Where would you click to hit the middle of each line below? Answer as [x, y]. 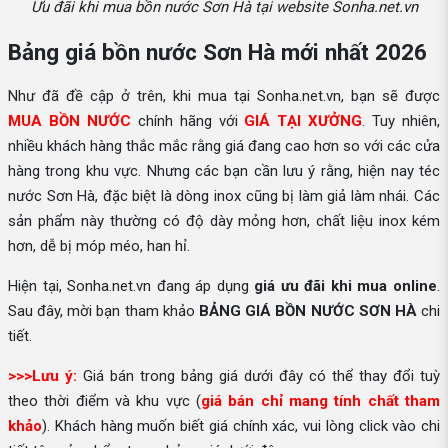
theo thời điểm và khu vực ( [104, 401]
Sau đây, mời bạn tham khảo [103, 311]
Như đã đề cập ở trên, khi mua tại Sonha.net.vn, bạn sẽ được [224, 96]
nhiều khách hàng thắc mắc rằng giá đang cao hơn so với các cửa [224, 146]
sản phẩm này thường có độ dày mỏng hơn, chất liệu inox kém [224, 221]
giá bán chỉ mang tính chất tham [320, 401]
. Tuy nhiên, [401, 121]
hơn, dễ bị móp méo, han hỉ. [99, 246]
